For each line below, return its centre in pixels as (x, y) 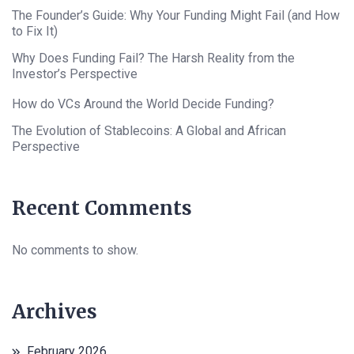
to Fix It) (35, 32)
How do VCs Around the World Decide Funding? (143, 104)
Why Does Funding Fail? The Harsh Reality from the (153, 58)
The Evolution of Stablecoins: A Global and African (149, 131)
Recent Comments (102, 209)
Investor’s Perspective (75, 74)
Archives (55, 312)
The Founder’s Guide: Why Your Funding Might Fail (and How (176, 16)
